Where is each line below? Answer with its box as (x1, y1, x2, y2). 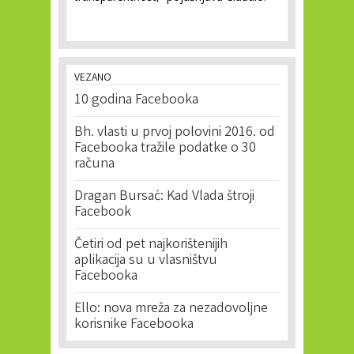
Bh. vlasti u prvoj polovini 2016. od (74, 122, 275, 144)
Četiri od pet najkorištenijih (74, 235, 228, 256)
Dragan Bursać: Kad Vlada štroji (74, 186, 254, 208)
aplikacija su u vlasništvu (74, 250, 217, 272)
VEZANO (74, 70, 111, 87)
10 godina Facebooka (74, 90, 198, 111)
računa (74, 154, 115, 175)
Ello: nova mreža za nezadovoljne (74, 299, 268, 320)
